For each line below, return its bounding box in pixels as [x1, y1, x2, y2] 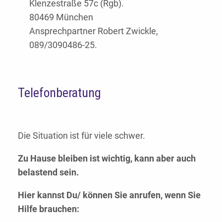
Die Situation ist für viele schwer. [18, 130, 145, 141]
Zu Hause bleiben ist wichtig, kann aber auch [18, 153, 196, 164]
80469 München [29, 12, 93, 23]
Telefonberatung [18, 85, 101, 101]
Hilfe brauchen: [18, 204, 79, 215]
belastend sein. [18, 167, 79, 178]
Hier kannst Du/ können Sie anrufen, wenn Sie [18, 190, 201, 201]
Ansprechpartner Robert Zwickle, [29, 26, 158, 37]
